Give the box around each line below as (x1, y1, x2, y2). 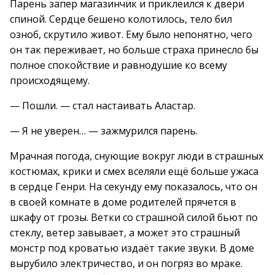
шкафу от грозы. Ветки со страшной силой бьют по (10, 211, 258, 224)
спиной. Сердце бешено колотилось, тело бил (10, 12, 232, 26)
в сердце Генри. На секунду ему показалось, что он (10, 180, 257, 193)
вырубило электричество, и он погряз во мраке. (10, 257, 242, 270)
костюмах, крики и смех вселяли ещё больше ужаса (10, 165, 258, 178)
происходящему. (10, 74, 90, 87)
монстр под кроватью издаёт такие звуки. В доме (10, 241, 254, 255)
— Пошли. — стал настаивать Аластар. (10, 99, 195, 112)
